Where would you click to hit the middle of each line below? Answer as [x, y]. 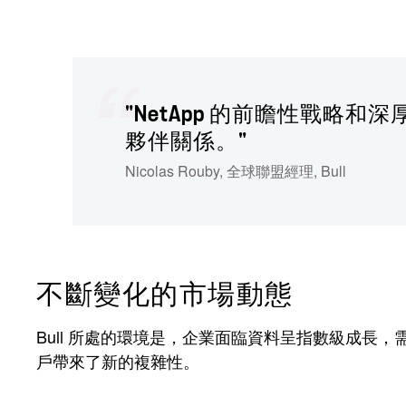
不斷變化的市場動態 [165, 295]
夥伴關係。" [186, 142]
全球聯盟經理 [270, 171]
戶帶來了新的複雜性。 [118, 361]
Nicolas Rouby [172, 171]
